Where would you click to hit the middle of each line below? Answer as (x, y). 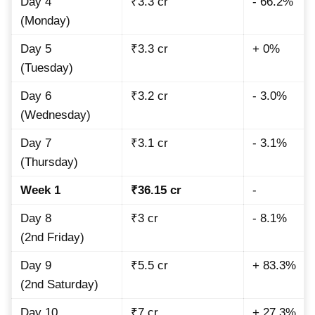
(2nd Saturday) (59, 285)
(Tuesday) (47, 68)
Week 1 (40, 191)
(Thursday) (49, 162)
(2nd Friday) (52, 238)
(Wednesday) (56, 115)
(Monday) (45, 21)
